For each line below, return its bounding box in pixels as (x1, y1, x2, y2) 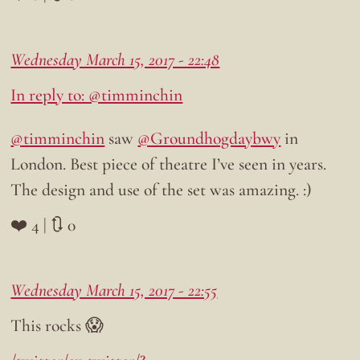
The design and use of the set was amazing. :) (10, 178, 313, 200)
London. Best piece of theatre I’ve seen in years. (10, 153, 327, 174)
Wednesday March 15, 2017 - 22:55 (10, 279, 218, 301)
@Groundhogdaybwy (137, 127, 281, 149)
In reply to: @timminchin (10, 84, 183, 106)
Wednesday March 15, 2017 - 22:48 (10, 49, 220, 71)
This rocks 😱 (10, 314, 104, 336)
